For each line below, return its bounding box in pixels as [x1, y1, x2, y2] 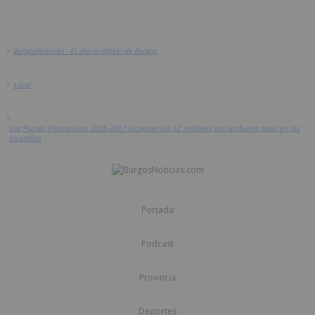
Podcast [141, 238, 174, 250]
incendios [9, 133, 41, 143]
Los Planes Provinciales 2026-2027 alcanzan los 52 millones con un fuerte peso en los [9, 123, 300, 134]
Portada [141, 204, 174, 217]
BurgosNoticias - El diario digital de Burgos [13, 46, 157, 56]
